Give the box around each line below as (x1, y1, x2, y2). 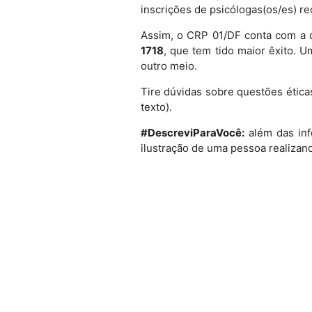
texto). (140, 100, 172, 114)
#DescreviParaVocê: (140, 125, 244, 139)
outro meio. (140, 58, 197, 72)
